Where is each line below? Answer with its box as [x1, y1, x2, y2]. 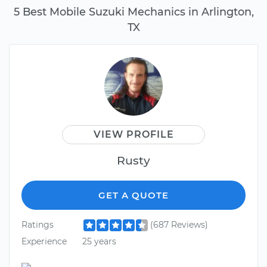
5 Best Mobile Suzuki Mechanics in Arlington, [13, 5, 254, 18]
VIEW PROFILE [93, 129, 174, 141]
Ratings [21, 219, 54, 231]
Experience [21, 235, 67, 247]
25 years [82, 235, 116, 247]
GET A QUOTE [98, 190, 169, 201]
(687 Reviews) [150, 219, 208, 231]
